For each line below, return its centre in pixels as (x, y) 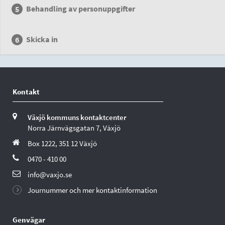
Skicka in (42, 39)
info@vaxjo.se (50, 175)
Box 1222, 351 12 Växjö (62, 143)
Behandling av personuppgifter (81, 9)
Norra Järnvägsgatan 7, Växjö (74, 128)
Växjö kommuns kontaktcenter (77, 117)
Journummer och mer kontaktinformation (92, 190)
